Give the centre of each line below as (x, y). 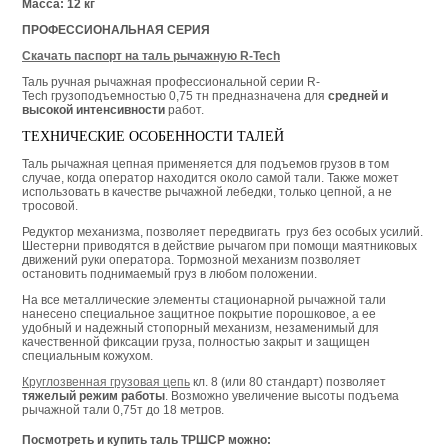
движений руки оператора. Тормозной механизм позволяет (191, 259)
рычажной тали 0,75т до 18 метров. (123, 409)
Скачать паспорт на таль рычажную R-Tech (151, 55)
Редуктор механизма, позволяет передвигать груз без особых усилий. (222, 231)
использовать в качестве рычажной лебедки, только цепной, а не (207, 191)
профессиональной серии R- (237, 81)
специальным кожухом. (87, 355)
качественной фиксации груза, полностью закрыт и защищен (196, 341)
